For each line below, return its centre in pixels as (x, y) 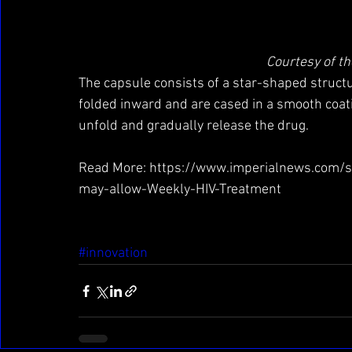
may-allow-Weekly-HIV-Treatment (180, 190)
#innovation (113, 254)
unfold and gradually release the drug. (194, 126)
